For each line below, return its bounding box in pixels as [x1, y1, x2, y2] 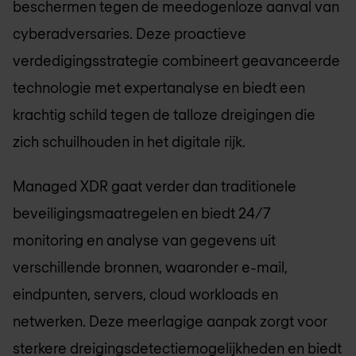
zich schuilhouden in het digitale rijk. [13, 132, 246, 150]
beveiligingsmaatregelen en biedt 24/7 [13, 204, 271, 222]
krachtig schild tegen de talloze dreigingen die [13, 105, 315, 123]
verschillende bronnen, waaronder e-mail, [13, 258, 288, 277]
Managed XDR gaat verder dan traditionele [13, 177, 296, 195]
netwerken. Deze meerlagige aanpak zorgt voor [13, 312, 327, 331]
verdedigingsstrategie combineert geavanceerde [13, 51, 340, 69]
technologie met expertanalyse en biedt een [13, 78, 305, 96]
